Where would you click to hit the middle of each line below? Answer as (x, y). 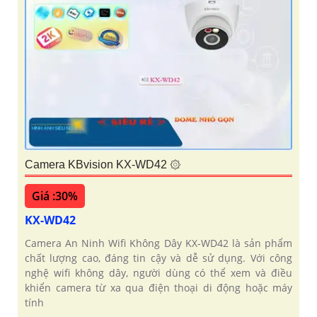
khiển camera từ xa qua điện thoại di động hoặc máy (158, 287)
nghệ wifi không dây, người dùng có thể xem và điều (158, 272)
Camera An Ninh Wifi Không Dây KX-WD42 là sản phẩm (158, 243)
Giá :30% (55, 196)
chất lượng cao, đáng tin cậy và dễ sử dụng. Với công (158, 258)
